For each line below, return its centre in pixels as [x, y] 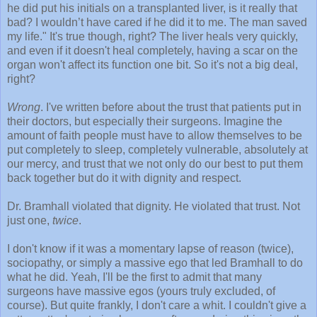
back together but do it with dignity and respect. [124, 178]
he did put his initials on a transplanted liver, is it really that [152, 8]
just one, [30, 221]
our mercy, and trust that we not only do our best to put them [155, 164]
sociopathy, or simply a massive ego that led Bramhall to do [155, 263]
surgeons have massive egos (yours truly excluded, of [141, 292]
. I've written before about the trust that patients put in [171, 108]
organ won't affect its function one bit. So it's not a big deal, [152, 65]
